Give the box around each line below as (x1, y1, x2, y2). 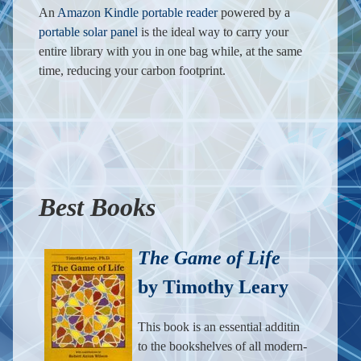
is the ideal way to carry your (138, 24, 288, 39)
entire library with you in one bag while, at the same (39, 44, 302, 58)
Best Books (39, 193, 156, 222)
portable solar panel (39, 24, 138, 39)
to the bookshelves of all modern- (138, 339, 307, 354)
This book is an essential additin (138, 320, 300, 334)
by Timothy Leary (138, 276, 288, 298)
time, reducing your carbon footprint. (39, 63, 226, 77)
